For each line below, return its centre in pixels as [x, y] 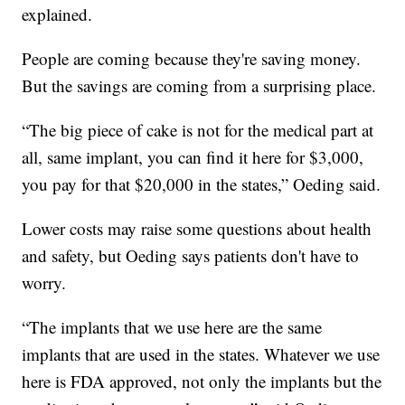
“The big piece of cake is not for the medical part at [198, 130]
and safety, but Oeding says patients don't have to [191, 256]
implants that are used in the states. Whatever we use [201, 354]
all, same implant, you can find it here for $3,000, [193, 157]
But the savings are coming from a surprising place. [199, 86]
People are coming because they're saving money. [192, 59]
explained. [57, 14]
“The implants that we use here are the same [172, 327]
